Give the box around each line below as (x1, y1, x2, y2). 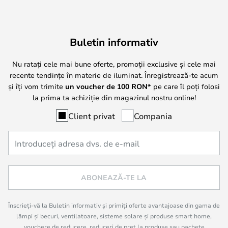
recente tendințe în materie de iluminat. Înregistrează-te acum (10, 70, 218, 80)
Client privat (68, 110, 115, 121)
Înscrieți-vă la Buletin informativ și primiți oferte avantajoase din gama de (8, 201, 220, 209)
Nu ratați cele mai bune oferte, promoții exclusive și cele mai (12, 59, 216, 69)
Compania (134, 110, 172, 121)
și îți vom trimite (8, 81, 65, 91)
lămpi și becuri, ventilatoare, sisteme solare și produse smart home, (16, 212, 212, 220)
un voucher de (65, 81, 117, 91)
